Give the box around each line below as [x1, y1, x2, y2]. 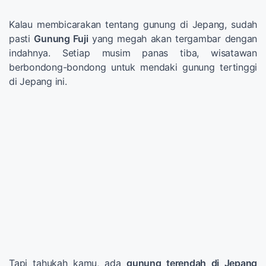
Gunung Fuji [34, 32, 88, 45]
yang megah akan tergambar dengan [88, 32, 258, 45]
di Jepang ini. [9, 75, 67, 87]
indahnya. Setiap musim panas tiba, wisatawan [9, 46, 257, 59]
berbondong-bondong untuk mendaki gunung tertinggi [9, 61, 257, 73]
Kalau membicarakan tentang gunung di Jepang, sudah [9, 18, 257, 30]
